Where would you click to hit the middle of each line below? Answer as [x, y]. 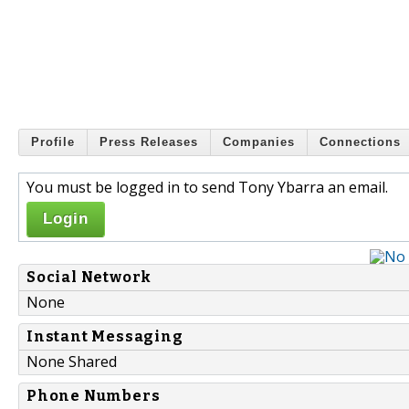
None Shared [72, 361]
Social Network [89, 277]
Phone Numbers [94, 395]
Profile [53, 142]
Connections [360, 142]
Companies [259, 142]
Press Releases [149, 142]
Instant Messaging [105, 336]
